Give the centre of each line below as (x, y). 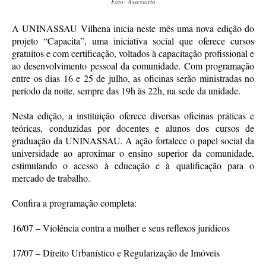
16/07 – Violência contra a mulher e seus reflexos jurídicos (121, 227)
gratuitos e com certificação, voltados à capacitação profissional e (133, 53)
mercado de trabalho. (51, 178)
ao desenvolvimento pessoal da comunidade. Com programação (133, 65)
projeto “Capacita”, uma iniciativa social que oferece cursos (133, 40)
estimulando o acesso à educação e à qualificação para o (133, 165)
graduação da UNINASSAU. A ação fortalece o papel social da (133, 140)
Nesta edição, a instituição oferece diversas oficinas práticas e (133, 115)
